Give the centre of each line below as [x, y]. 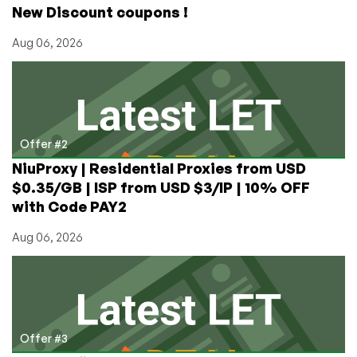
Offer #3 [44, 339]
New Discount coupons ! [100, 12]
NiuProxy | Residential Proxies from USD [159, 169]
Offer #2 [44, 144]
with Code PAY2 [69, 207]
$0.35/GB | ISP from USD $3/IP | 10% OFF [161, 188]
